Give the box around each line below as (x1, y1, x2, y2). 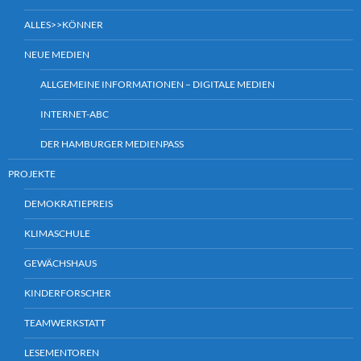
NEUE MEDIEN (24, 48, 89, 61)
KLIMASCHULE (24, 227, 90, 240)
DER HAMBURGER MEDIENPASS (40, 138, 184, 151)
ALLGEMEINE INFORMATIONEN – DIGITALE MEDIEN (40, 78, 275, 91)
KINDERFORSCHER (24, 287, 111, 300)
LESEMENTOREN (24, 346, 99, 359)
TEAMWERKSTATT (24, 317, 106, 330)
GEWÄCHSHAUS (24, 257, 97, 270)
